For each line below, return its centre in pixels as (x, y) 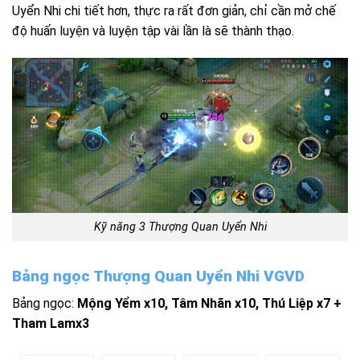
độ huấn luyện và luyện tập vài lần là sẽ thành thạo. (153, 31)
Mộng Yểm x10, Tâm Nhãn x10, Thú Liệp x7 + (209, 304)
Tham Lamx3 (51, 324)
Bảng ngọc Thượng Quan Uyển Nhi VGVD (158, 276)
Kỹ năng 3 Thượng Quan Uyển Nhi (180, 227)
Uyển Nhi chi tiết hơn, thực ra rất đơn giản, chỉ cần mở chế (174, 11)
